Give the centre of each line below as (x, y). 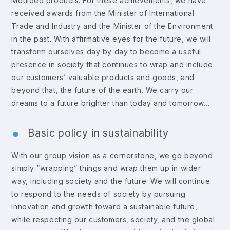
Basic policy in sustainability (98, 133)
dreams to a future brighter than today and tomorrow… (111, 103)
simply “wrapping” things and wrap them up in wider (106, 168)
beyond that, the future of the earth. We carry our (102, 90)
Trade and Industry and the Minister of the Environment (112, 26)
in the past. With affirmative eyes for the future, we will (111, 39)
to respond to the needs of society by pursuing (99, 194)
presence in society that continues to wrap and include (112, 64)
